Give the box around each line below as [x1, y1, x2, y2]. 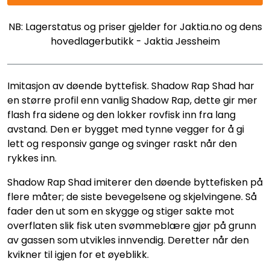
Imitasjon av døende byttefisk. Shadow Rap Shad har [7, 79, 254, 93]
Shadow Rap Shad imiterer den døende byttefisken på [7, 175, 263, 189]
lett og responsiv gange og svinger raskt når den [7, 137, 237, 151]
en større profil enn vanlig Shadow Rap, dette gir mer [7, 93, 257, 107]
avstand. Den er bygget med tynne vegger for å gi [7, 122, 244, 136]
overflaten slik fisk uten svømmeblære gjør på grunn [7, 219, 256, 233]
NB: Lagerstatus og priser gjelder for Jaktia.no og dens [8, 20, 262, 34]
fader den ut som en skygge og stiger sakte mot [7, 204, 234, 218]
